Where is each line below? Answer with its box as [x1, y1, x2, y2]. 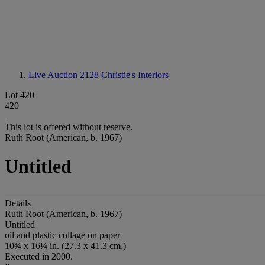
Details [5, 198, 31, 208]
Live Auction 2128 [28, 70, 101, 80]
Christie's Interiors [101, 70, 169, 80]
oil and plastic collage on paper [5, 230, 120, 240]
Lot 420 [5, 90, 34, 100]
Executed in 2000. [5, 251, 73, 261]
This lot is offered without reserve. [5, 122, 132, 132]
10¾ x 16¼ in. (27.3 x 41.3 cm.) [5, 240, 126, 251]
